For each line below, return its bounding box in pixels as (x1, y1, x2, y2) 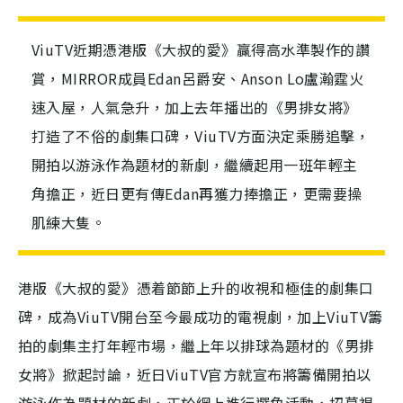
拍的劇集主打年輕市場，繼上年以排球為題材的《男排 (18, 335, 374, 356)
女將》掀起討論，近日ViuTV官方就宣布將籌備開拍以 (18, 363, 372, 385)
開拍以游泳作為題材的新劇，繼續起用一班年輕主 (31, 154, 358, 175)
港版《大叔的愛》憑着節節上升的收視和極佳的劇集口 (18, 277, 374, 299)
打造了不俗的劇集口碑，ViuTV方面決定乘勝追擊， (31, 125, 370, 147)
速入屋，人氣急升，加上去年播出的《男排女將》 (31, 96, 358, 118)
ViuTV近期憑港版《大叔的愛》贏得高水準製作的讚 (31, 39, 370, 60)
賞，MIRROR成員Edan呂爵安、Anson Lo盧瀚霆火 (31, 67, 364, 89)
